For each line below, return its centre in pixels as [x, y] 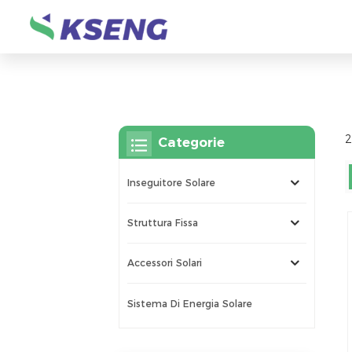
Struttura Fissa [163, 223]
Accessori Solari [165, 263]
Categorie [192, 142]
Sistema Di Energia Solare [190, 303]
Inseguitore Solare [172, 182]
